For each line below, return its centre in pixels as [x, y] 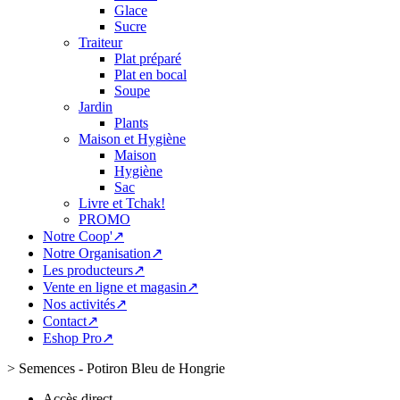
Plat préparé [148, 58]
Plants [131, 123]
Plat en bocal [150, 75]
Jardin [96, 107]
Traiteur [100, 42]
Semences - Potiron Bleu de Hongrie [122, 368]
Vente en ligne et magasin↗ [121, 287]
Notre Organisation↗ [103, 253]
